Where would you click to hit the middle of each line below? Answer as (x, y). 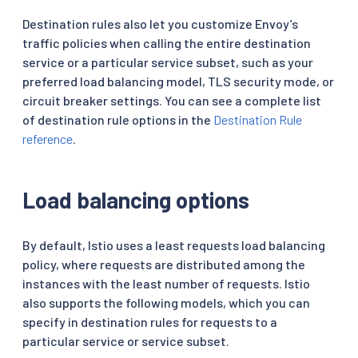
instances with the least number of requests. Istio (166, 283)
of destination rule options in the (118, 119)
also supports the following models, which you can (166, 302)
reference (48, 138)
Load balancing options (136, 199)
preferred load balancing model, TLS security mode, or (178, 81)
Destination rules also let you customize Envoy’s (160, 23)
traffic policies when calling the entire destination (167, 42)
